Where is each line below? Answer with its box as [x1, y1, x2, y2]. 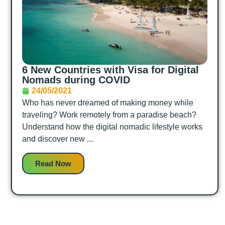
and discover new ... [22, 135, 93, 144]
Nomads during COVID [22, 74, 136, 86]
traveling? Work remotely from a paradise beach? [22, 110, 196, 120]
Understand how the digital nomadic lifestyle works [22, 123, 202, 132]
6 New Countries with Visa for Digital [22, 64, 199, 76]
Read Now [35, 159, 71, 168]
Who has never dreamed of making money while [22, 98, 193, 107]
